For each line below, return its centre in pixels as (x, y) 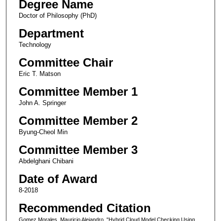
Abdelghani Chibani (46, 161)
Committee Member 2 (78, 120)
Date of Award (58, 179)
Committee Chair (66, 62)
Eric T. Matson (39, 74)
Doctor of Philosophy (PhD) (57, 15)
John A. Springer (42, 103)
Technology (35, 44)
